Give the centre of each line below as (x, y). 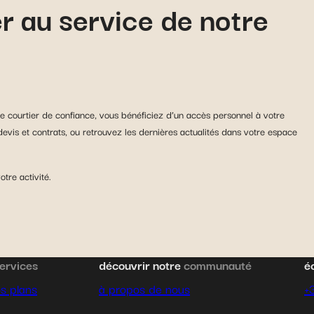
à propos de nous (144, 288)
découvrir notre (141, 265)
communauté (218, 265)
